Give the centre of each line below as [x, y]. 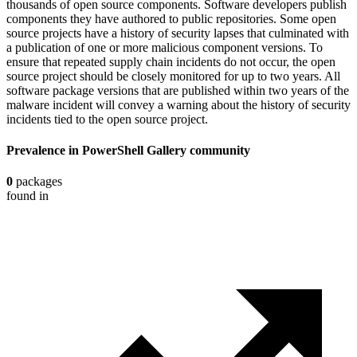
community [220, 150]
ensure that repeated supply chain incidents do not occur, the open [171, 61]
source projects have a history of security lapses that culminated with [178, 33]
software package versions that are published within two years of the [178, 90]
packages [37, 182]
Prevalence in [44, 150]
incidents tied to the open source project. [107, 119]
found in [27, 196]
